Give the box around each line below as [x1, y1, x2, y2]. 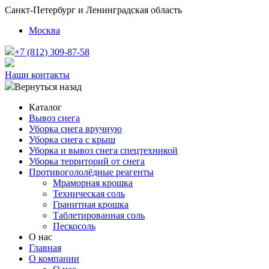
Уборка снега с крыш [29, 134, 115, 145]
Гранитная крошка [53, 199, 128, 210]
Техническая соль [53, 189, 125, 199]
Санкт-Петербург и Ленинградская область [5, 5, 182, 15]
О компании [29, 253, 79, 264]
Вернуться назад [14, 82, 82, 92]
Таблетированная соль [53, 210, 145, 220]
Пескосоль [53, 221, 95, 231]
